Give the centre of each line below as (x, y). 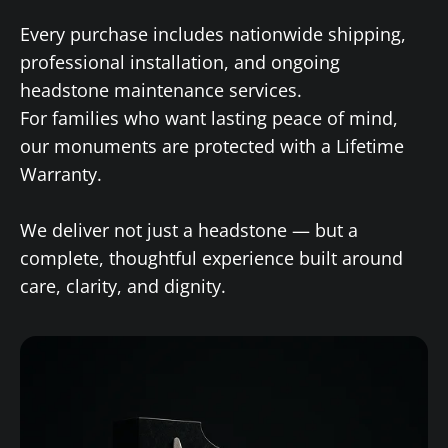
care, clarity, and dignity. (123, 285)
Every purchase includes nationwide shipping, (213, 33)
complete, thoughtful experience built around (211, 257)
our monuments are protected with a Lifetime (212, 145)
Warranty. (61, 173)
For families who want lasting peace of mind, (209, 117)
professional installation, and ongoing (180, 61)
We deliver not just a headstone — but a (189, 229)
